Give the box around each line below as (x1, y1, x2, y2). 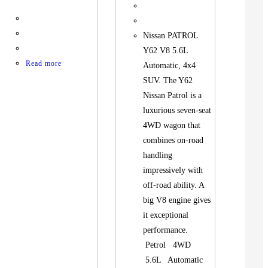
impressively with (143, 166, 203, 175)
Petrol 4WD (143, 240, 196, 250)
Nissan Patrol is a (143, 91, 202, 100)
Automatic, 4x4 (143, 61, 196, 71)
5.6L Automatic (143, 255, 203, 265)
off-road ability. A (143, 181, 205, 190)
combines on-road (143, 136, 204, 145)
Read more (26, 59, 62, 68)
